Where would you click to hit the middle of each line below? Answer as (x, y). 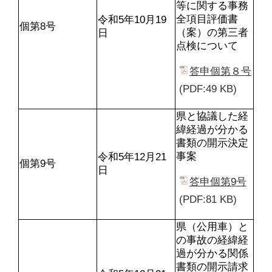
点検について (207, 46)
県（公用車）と (212, 226)
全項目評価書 (207, 19)
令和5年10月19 (132, 19)
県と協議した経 (212, 116)
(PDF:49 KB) (208, 89)
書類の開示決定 (212, 143)
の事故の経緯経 (212, 240)
